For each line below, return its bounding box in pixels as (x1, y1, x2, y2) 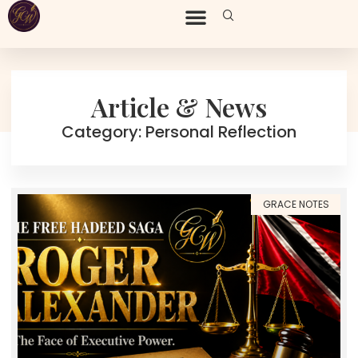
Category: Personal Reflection (62, 121, 296, 143)
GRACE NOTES (262, 197, 329, 212)
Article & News (91, 89, 267, 124)
